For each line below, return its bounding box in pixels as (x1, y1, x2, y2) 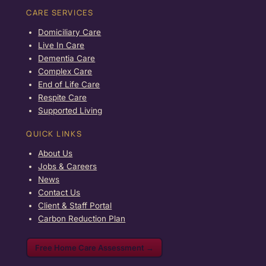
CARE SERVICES (26, 7, 94, 18)
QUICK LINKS (26, 128, 83, 140)
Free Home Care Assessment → (35, 242, 154, 252)
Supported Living (38, 106, 103, 116)
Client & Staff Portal (38, 201, 112, 211)
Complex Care (38, 66, 93, 77)
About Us (38, 148, 73, 159)
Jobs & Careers (38, 161, 97, 172)
